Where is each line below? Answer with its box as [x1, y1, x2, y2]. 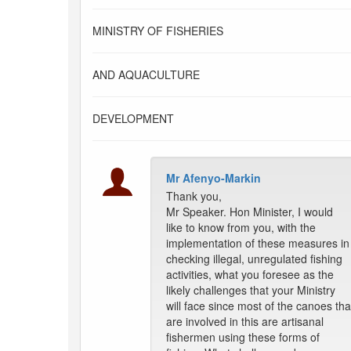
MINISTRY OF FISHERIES [92, 23, 223, 39]
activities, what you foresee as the [166, 266, 334, 283]
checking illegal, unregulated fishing [166, 251, 342, 267]
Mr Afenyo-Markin [166, 170, 261, 186]
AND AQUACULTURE [92, 67, 200, 83]
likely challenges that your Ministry [166, 282, 335, 299]
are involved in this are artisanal [166, 313, 324, 330]
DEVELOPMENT [92, 110, 174, 127]
